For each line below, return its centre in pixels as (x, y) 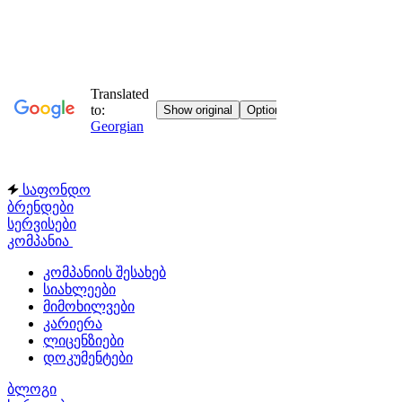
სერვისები (42, 224)
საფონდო (57, 190)
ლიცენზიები (83, 341)
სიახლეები (79, 289)
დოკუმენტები (88, 358)
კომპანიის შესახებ (105, 272)
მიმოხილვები (89, 306)
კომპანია (40, 241)
